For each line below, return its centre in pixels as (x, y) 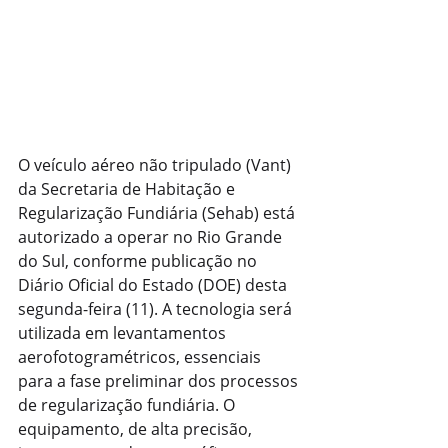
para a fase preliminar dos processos (160, 380)
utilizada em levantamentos (124, 332)
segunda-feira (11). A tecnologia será (157, 308)
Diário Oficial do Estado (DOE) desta (154, 284)
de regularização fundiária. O (128, 404)
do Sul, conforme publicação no (139, 260)
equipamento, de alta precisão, (137, 428)
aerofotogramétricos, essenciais (141, 356)
